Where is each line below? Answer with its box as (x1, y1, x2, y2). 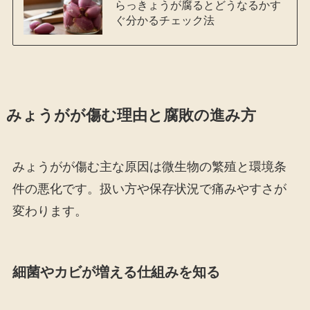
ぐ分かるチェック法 (114, 13, 215, 26)
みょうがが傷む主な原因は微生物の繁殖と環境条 (12, 159, 286, 174)
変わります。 (12, 203, 87, 218)
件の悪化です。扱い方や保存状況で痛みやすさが (12, 181, 286, 196)
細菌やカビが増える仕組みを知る (12, 264, 220, 280)
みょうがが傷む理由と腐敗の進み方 (6, 107, 256, 124)
